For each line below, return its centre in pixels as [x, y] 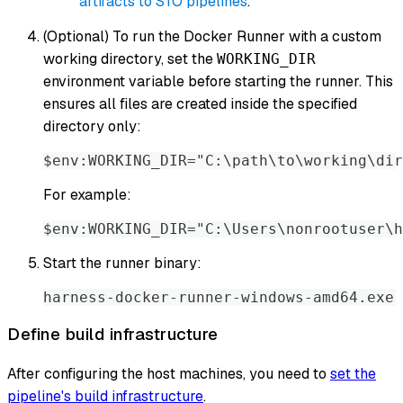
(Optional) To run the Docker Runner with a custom [212, 37]
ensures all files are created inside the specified [200, 104]
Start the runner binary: [122, 264]
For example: [87, 195]
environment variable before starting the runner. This [218, 82]
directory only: [92, 127]
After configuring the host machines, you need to [169, 373]
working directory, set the [130, 59]
